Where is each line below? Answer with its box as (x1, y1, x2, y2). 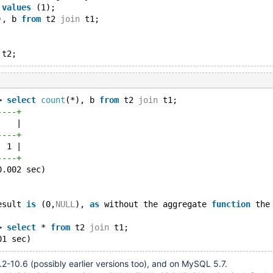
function (211, 199, 250, 209)
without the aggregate (99, 199, 211, 209)
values (2, 2, 31, 12)
